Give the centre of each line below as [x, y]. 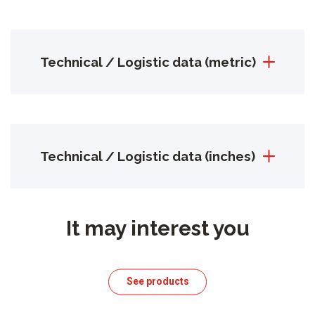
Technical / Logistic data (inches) [148, 156]
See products [157, 282]
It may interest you [157, 228]
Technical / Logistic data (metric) [148, 62]
